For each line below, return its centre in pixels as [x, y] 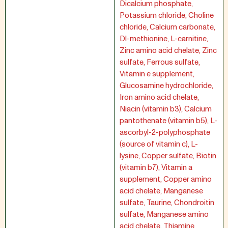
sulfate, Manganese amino [164, 215]
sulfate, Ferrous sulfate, [160, 62]
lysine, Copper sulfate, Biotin [168, 156]
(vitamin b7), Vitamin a [156, 168]
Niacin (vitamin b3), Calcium [166, 109]
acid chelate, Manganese [161, 191]
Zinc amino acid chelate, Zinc [168, 51]
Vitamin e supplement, [157, 74]
